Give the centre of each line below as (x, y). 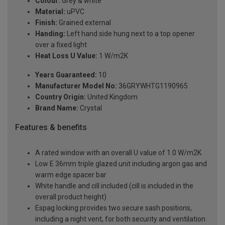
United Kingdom (112, 97)
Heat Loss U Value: (66, 56)
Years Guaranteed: (66, 75)
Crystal (90, 108)
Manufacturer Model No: (76, 86)
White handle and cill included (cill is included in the (114, 186)
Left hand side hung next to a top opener (130, 34)
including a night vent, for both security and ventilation (120, 219)
